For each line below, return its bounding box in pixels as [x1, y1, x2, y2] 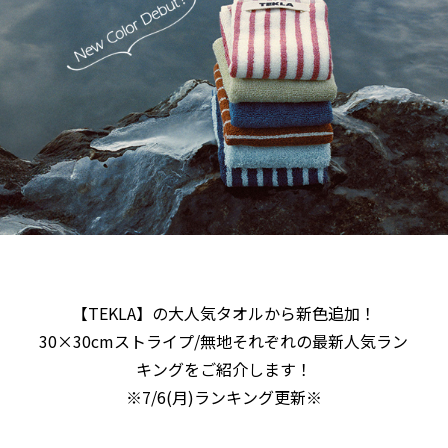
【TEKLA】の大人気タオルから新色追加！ [71, 300, 376, 325]
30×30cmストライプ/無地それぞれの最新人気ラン [39, 328, 409, 353]
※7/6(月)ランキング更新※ [125, 384, 322, 409]
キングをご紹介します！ [135, 356, 312, 381]
